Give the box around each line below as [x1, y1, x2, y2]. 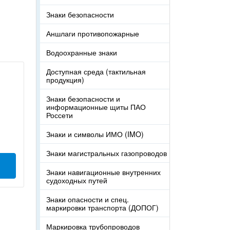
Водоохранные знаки [46, 47, 117, 57]
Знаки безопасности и [46, 93, 120, 104]
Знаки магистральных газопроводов [46, 148, 167, 158]
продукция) [46, 74, 84, 85]
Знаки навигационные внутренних [46, 167, 161, 177]
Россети [46, 110, 73, 120]
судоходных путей [46, 175, 107, 185]
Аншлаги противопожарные [46, 28, 139, 39]
